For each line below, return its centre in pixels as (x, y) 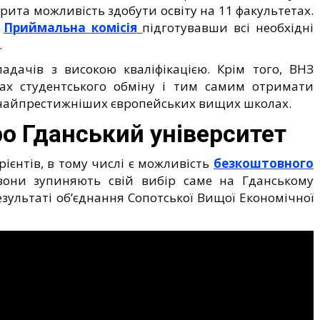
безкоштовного (264, 163)
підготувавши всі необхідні (228, 27)
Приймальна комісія (70, 27)
